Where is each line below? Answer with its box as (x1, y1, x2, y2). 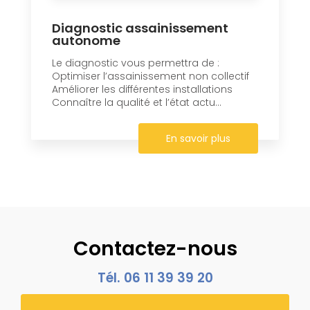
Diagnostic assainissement (52, 19, 228, 37)
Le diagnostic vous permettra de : (52, 55, 219, 70)
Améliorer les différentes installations (52, 82, 232, 96)
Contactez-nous (73, 234, 237, 262)
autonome (52, 31, 120, 49)
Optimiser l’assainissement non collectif (52, 69, 249, 83)
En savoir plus (166, 131, 230, 145)
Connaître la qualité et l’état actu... (52, 95, 221, 109)
